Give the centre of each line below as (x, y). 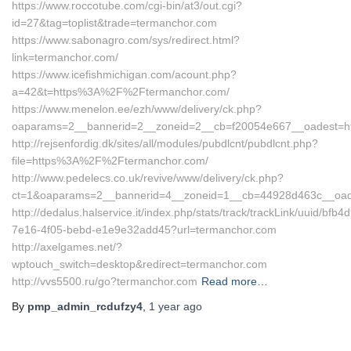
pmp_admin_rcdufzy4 (85, 306)
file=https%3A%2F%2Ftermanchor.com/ (110, 161)
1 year (165, 306)
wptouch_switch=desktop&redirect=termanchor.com (139, 264)
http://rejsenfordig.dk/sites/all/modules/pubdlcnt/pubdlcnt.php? (165, 143)
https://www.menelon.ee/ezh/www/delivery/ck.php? (137, 109)
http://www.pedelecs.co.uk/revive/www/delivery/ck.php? (148, 178)
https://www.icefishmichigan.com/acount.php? (124, 74)
